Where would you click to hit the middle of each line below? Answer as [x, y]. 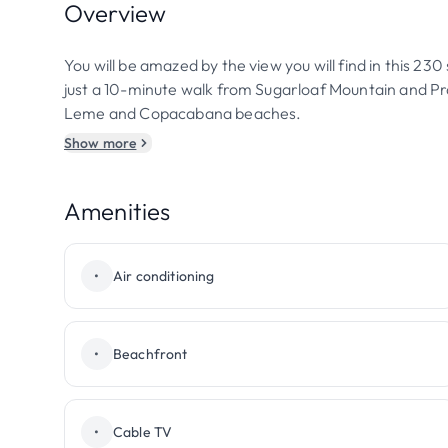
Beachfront [150, 354]
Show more [100, 143]
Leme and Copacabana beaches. [183, 113]
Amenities [117, 211]
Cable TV [143, 432]
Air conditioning [164, 276]
